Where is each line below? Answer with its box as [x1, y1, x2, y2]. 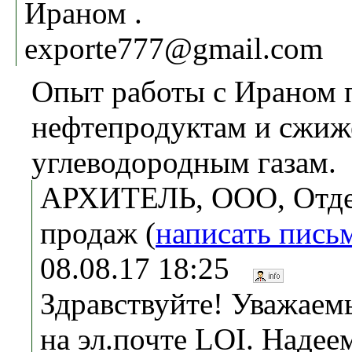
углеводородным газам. [31, 145, 336, 179]
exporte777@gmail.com [24, 31, 323, 65]
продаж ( [40, 215, 156, 250]
